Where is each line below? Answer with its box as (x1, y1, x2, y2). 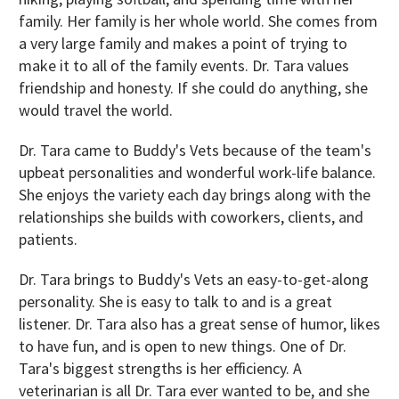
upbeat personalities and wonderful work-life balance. (19, 161, 376, 183)
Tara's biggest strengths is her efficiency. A (19, 357, 302, 379)
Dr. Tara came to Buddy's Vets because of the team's (19, 139, 371, 160)
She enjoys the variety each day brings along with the (19, 183, 370, 205)
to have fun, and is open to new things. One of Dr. (19, 335, 346, 356)
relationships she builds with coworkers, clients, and (19, 206, 363, 227)
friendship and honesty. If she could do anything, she (19, 77, 368, 98)
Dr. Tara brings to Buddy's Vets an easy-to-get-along (19, 268, 369, 289)
